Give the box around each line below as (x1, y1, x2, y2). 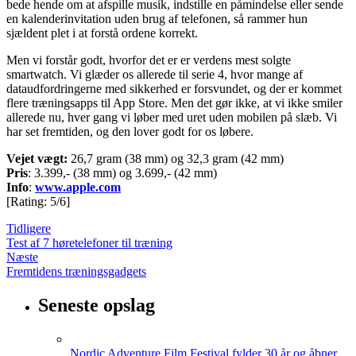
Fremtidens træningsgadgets (6, 265, 146, 278)
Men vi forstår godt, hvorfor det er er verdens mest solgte (6, 53, 291, 67)
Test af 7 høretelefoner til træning (6, 236, 172, 250)
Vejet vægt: (6, 152, 71, 165)
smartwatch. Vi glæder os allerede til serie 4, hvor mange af (6, 68, 303, 81)
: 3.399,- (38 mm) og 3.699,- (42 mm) (28, 166, 217, 180)
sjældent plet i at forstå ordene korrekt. (6, 26, 198, 40)
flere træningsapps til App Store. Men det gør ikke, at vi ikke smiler (6, 96, 342, 110)
